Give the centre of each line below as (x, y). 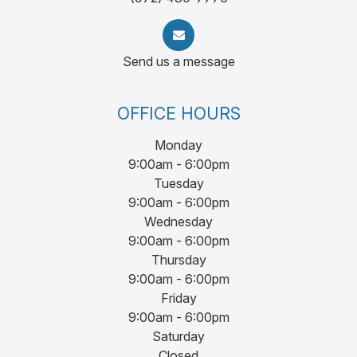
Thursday (178, 260)
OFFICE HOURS (178, 114)
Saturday (178, 337)
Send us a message (178, 62)
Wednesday (178, 222)
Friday (178, 298)
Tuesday (178, 184)
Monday (178, 145)
